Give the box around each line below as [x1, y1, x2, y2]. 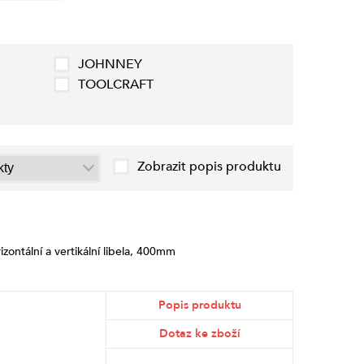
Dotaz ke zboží [158, 326, 240, 342]
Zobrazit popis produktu [137, 158, 281, 175]
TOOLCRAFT [78, 76, 154, 93]
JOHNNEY [78, 55, 142, 73]
